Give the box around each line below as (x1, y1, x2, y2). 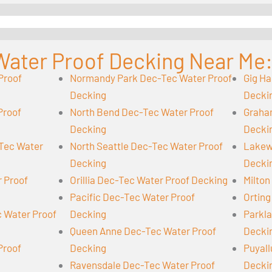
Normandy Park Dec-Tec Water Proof (69, 71, 233, 84)
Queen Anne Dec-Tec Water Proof (69, 224, 217, 237)
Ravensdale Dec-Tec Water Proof (69, 258, 216, 271)
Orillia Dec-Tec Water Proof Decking (69, 173, 228, 186)
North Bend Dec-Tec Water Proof (69, 105, 214, 118)
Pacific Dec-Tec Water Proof (69, 190, 195, 203)
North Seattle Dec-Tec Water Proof (69, 139, 223, 152)
